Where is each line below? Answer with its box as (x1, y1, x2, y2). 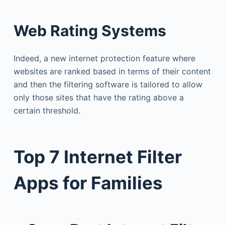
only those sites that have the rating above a (13, 92, 184, 102)
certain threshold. (13, 105, 80, 116)
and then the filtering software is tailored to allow (13, 79, 202, 89)
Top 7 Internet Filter (13, 146, 182, 167)
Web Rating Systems (13, 22, 166, 40)
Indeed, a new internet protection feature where (13, 53, 195, 63)
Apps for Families (13, 172, 163, 193)
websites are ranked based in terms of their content (13, 66, 211, 76)
